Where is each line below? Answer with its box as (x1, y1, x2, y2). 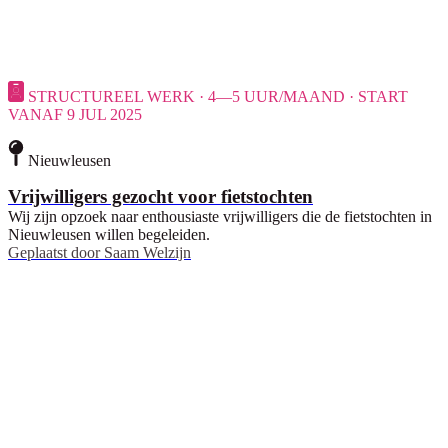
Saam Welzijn (104, 243, 191, 261)
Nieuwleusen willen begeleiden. (8, 225, 210, 243)
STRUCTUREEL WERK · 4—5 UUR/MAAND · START (28, 87, 408, 105)
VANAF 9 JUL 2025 (8, 105, 142, 123)
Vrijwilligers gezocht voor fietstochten (8, 185, 313, 207)
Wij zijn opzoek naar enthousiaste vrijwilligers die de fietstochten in (8, 207, 432, 225)
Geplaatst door (8, 243, 100, 261)
